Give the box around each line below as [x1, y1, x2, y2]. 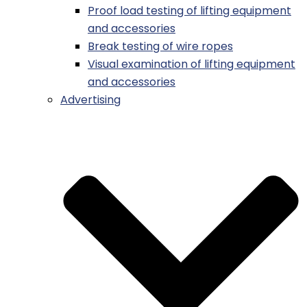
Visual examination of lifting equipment [88, 56, 295, 73]
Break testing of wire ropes [88, 38, 233, 55]
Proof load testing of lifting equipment [88, 3, 291, 19]
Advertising [60, 92, 121, 108]
